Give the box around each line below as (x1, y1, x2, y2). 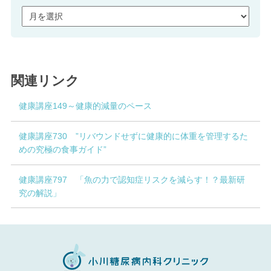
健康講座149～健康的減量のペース (19, 101, 152, 111)
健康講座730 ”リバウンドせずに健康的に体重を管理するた (19, 131, 249, 142)
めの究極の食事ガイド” (19, 145, 107, 155)
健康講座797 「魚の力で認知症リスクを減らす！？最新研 (19, 175, 246, 184)
